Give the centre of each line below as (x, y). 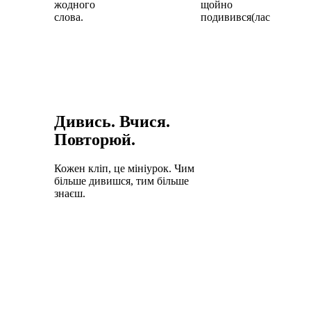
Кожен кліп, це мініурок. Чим (124, 168)
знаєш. (70, 193)
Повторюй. (95, 139)
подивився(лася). (241, 17)
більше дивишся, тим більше (121, 180)
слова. (69, 17)
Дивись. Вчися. (112, 121)
